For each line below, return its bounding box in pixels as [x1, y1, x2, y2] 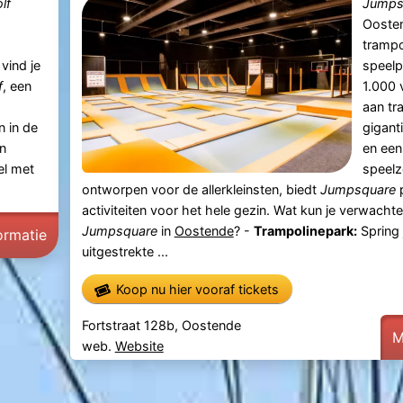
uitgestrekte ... [81, 243, 168, 259]
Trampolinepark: [253, 222, 357, 238]
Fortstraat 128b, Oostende [81, 317, 241, 333]
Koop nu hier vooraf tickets [116, 281, 280, 297]
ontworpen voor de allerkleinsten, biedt [81, 181, 320, 197]
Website [114, 337, 164, 354]
